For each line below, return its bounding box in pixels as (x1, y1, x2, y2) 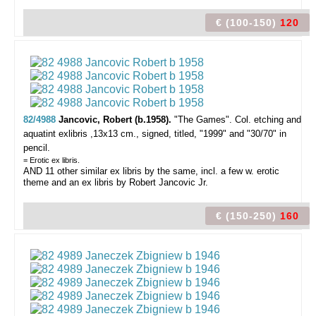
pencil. (23, 142, 50, 153)
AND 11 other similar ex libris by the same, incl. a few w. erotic (23, 166, 279, 176)
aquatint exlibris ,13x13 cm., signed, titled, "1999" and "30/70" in (23, 128, 286, 139)
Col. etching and (235, 114, 301, 125)
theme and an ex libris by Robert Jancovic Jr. (23, 177, 208, 188)
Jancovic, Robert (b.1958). (59, 114, 174, 125)
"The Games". (174, 114, 232, 125)
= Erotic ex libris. (23, 156, 80, 164)
